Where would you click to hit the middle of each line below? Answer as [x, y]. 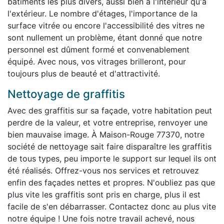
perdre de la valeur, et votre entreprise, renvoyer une [107, 122]
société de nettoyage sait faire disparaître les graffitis [109, 146]
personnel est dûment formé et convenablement [98, 49]
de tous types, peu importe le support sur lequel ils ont [112, 158]
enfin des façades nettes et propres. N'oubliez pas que [111, 182]
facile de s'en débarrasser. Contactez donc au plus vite [112, 206]
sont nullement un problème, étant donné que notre [105, 37]
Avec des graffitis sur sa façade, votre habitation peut [110, 110]
